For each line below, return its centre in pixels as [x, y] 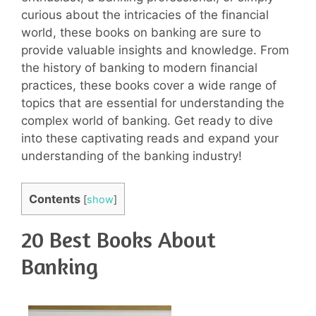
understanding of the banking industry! [132, 156]
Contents [55, 199]
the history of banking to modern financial [139, 67]
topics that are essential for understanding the [153, 103]
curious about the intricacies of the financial [145, 14]
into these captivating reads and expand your [150, 138]
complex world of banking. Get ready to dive [147, 120]
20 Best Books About [119, 240]
